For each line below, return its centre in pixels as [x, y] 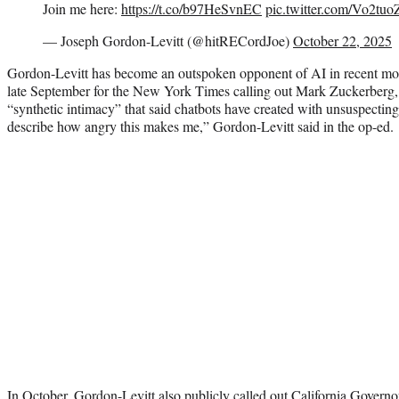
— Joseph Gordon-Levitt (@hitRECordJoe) [168, 41]
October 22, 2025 [342, 41]
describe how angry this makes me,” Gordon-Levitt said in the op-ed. [200, 126]
